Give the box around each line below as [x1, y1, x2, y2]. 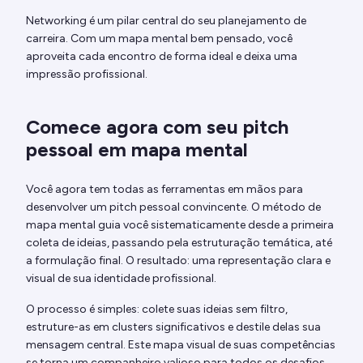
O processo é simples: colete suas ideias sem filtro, [26, 302, 288, 317]
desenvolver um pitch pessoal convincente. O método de [26, 200, 321, 215]
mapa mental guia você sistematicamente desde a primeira [26, 218, 334, 233]
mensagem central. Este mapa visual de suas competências [26, 338, 335, 352]
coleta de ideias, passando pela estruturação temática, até [26, 236, 332, 250]
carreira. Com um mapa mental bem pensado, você [26, 32, 293, 46]
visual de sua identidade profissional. [26, 271, 216, 286]
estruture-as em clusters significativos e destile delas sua [26, 320, 321, 335]
